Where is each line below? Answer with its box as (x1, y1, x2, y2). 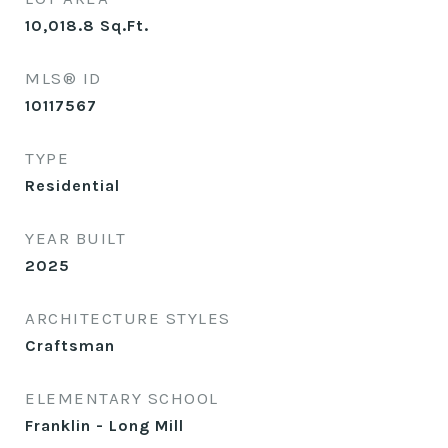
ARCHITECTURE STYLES (25, 308, 231, 328)
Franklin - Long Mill (25, 416, 184, 435)
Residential (25, 176, 120, 195)
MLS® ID (25, 68, 102, 88)
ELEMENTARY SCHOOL (25, 388, 219, 408)
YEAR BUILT (25, 228, 126, 248)
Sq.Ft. (100, 16, 149, 35)
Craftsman (25, 336, 115, 355)
